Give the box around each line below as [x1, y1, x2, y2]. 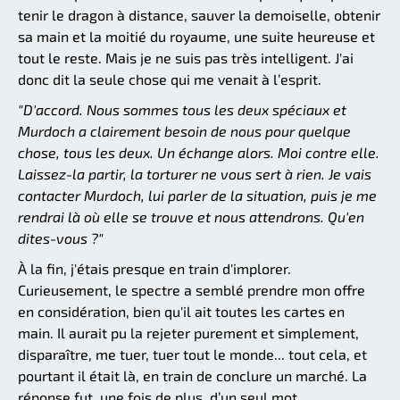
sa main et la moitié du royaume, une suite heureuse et [18, 27, 375, 45]
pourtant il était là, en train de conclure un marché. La [18, 366, 367, 384]
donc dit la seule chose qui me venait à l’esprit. [18, 70, 321, 87]
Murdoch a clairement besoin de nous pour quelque [18, 121, 351, 139]
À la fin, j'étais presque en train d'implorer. [18, 259, 291, 277]
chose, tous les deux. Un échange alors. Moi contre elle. [18, 143, 379, 161]
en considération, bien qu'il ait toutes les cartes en [18, 302, 345, 320]
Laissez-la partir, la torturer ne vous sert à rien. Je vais [18, 164, 371, 182]
